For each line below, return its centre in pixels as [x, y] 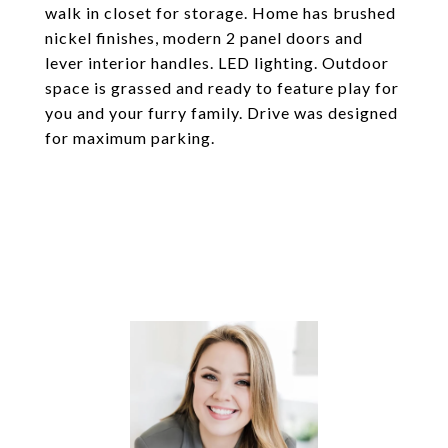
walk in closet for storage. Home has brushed [220, 12]
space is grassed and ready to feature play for [222, 87]
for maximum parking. [130, 137]
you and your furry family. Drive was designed [221, 112]
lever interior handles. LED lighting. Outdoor [217, 62]
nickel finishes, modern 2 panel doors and [204, 37]
